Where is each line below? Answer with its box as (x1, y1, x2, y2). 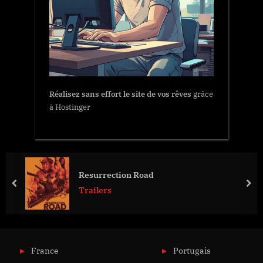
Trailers (79, 185, 112, 196)
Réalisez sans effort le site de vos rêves (49, 89, 191, 99)
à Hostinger (49, 102, 90, 112)
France (31, 245, 59, 257)
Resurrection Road (79, 169, 154, 181)
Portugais (173, 245, 211, 257)
